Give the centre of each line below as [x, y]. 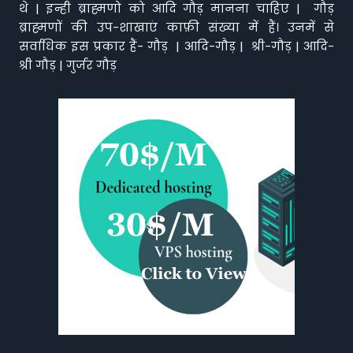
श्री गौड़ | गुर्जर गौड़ [69, 65]
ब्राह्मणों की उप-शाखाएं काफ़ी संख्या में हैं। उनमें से [176, 27]
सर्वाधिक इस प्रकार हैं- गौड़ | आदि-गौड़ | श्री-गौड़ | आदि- [176, 46]
